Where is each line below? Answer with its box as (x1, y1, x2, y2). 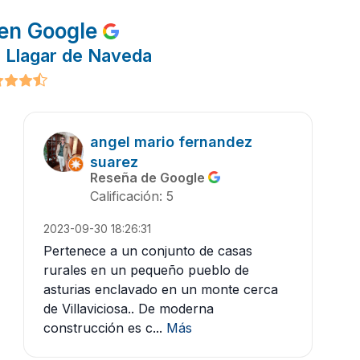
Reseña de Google (90, 170, 208, 186)
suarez (90, 153, 138, 171)
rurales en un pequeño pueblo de (43, 262, 249, 279)
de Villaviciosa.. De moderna (43, 301, 214, 317)
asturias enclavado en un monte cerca (43, 281, 278, 298)
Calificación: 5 (90, 188, 174, 205)
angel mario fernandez (90, 133, 252, 151)
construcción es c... (43, 320, 162, 337)
